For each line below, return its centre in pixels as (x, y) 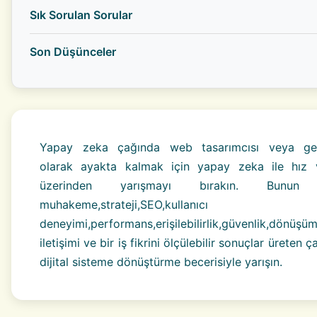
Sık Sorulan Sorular (81, 15)
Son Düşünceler (73, 52)
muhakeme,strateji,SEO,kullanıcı (124, 205)
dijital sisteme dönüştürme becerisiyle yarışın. (161, 262)
